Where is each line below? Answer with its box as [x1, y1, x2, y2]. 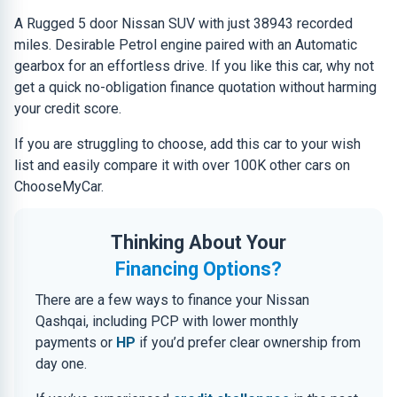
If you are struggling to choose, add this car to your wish [14, 136, 361, 152]
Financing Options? [115, 258, 282, 280]
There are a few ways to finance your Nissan [35, 292, 309, 308]
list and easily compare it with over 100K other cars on [14, 157, 350, 174]
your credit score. [14, 100, 121, 117]
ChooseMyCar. [14, 178, 104, 195]
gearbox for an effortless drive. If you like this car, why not [14, 58, 374, 74]
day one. [35, 355, 87, 372]
